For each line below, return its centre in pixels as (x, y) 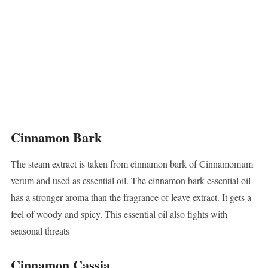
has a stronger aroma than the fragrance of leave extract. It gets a (131, 197)
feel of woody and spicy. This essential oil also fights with (119, 214)
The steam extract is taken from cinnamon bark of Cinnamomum (132, 164)
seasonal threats (40, 231)
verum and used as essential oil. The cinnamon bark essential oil (130, 181)
